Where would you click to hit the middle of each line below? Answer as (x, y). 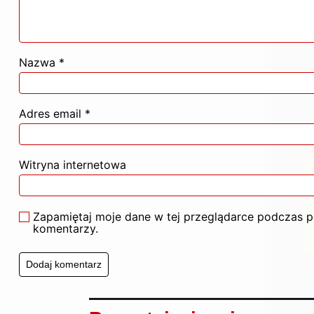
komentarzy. (66, 229)
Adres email (52, 114)
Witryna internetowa (73, 165)
